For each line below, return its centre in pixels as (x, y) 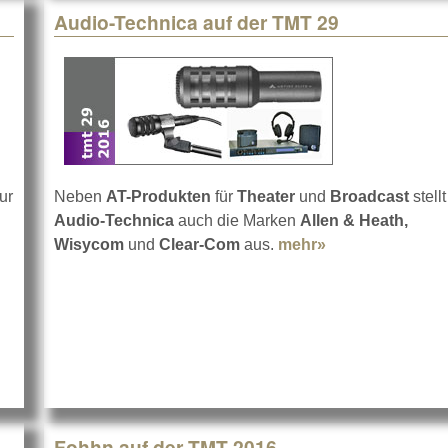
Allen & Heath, (354, 221)
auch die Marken (237, 221)
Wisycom (89, 245)
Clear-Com (199, 245)
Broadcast (371, 197)
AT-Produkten (158, 197)
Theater (268, 197)
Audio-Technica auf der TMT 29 (196, 22)
